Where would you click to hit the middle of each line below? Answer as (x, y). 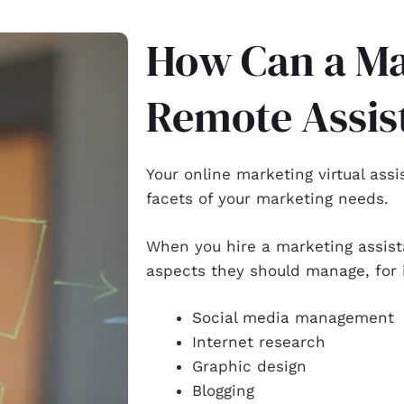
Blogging (223, 391)
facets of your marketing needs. (267, 199)
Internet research (259, 342)
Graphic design (249, 367)
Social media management (293, 318)
